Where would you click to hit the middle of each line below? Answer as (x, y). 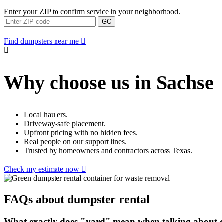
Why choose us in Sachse (109, 83)
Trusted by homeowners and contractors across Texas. (108, 151)
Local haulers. (46, 115)
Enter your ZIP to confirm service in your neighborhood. (92, 12)
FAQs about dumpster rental (77, 199)
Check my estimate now (42, 169)
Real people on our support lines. (75, 142)
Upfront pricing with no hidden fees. (81, 133)
